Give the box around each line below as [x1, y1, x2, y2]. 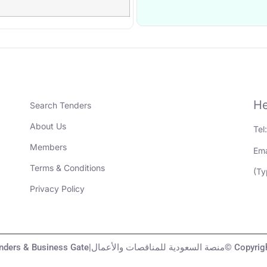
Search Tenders [30, 100, 92, 111]
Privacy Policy [30, 184, 85, 194]
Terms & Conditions [30, 163, 105, 173]
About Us [30, 121, 67, 132]
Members [30, 142, 67, 153]
